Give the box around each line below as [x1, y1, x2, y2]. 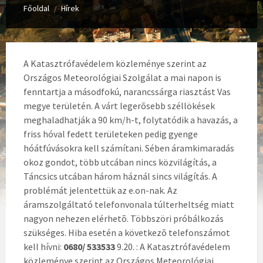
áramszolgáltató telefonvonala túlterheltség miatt [23, 198, 234, 210]
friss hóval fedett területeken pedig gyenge [23, 128, 198, 140]
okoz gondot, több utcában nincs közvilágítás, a [23, 156, 217, 168]
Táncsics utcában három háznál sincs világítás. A [23, 170, 217, 182]
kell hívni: [23, 241, 63, 252]
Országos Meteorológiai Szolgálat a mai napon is [23, 72, 221, 83]
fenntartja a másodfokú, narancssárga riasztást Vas [23, 86, 231, 97]
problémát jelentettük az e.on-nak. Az [23, 184, 177, 196]
